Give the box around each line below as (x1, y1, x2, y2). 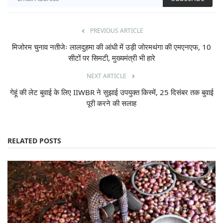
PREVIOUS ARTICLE (90, 26, 143, 35)
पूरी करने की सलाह (87, 98, 136, 109)
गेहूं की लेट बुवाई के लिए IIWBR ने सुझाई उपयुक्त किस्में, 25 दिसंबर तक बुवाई (9, 87, 214, 98)
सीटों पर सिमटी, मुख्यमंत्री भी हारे (68, 53, 155, 63)
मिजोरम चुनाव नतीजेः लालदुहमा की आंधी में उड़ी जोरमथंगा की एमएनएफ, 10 (12, 42, 211, 52)
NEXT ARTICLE (87, 72, 126, 81)
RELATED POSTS (7, 136, 61, 146)
